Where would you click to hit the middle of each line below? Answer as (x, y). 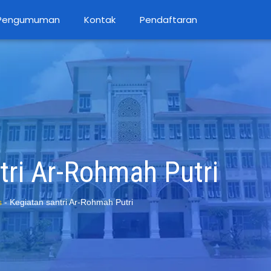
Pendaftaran (169, 19)
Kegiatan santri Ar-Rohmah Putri (71, 202)
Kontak (100, 19)
